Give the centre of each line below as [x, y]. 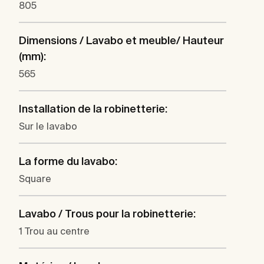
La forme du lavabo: [68, 161]
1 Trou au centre [54, 231]
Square [35, 178]
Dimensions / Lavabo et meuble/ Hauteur [121, 40]
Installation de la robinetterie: [93, 108]
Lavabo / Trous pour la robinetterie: [107, 213]
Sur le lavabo [48, 126]
